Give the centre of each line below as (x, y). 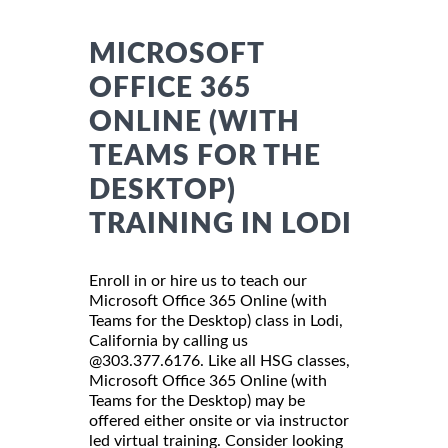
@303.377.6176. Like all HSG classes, (219, 360)
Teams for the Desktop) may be (197, 400)
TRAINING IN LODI (220, 223)
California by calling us (168, 340)
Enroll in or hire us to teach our (198, 280)
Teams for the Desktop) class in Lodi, (216, 320)
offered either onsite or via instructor (219, 420)
